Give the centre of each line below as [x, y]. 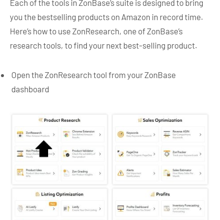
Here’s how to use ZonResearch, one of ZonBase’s [96, 31]
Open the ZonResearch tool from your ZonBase [94, 74]
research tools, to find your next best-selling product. [104, 45]
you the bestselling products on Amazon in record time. [107, 17]
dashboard [30, 89]
